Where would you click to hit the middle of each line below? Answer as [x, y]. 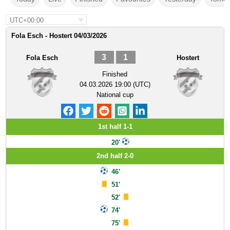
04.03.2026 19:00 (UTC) [115, 84]
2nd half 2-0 [115, 156]
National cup [115, 95]
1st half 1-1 [115, 127]
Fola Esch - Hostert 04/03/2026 [59, 36]
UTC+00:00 [27, 20]
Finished [115, 74]
